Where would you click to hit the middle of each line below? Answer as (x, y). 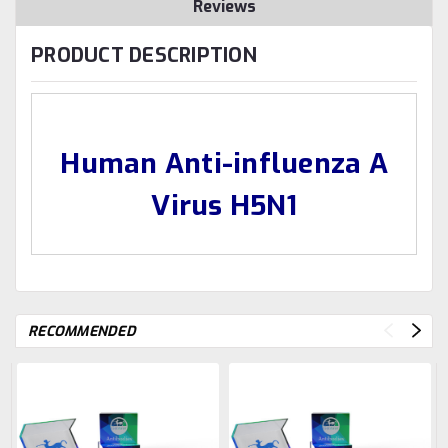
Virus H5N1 (224, 205)
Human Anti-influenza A (224, 163)
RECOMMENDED (82, 332)
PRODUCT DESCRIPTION (144, 55)
